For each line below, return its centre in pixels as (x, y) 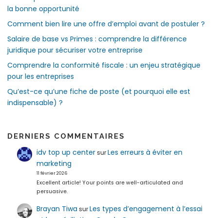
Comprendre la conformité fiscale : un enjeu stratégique (104, 65)
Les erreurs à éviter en (145, 152)
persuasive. (52, 191)
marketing (54, 163)
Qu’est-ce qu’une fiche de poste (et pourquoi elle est (99, 91)
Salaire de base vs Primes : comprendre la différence (97, 39)
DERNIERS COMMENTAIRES (66, 136)
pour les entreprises (41, 76)
